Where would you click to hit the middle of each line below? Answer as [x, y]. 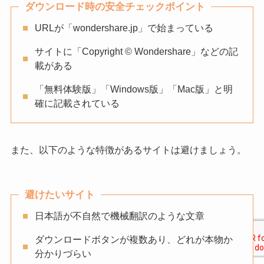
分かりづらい [63, 253]
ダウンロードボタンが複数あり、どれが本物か [133, 239]
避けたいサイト [60, 194]
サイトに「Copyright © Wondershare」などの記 [136, 52]
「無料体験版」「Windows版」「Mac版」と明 [133, 90]
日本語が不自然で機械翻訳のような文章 [119, 216]
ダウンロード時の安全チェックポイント [115, 7]
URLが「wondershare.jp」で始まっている [124, 28]
